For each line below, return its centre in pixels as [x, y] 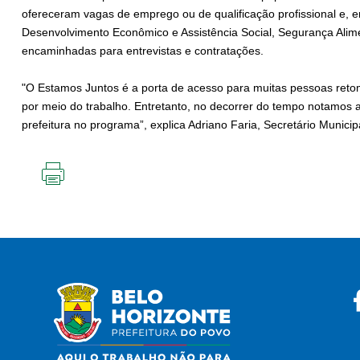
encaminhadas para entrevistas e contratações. [143, 51]
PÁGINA [73, 217]
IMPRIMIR [77, 192]
